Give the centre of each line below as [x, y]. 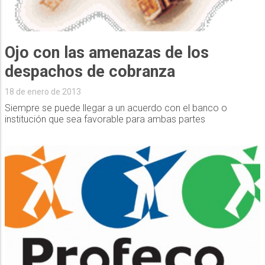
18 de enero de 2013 [43, 92]
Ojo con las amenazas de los [106, 53]
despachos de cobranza [90, 72]
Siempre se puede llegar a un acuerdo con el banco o [116, 108]
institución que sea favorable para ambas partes [105, 119]
